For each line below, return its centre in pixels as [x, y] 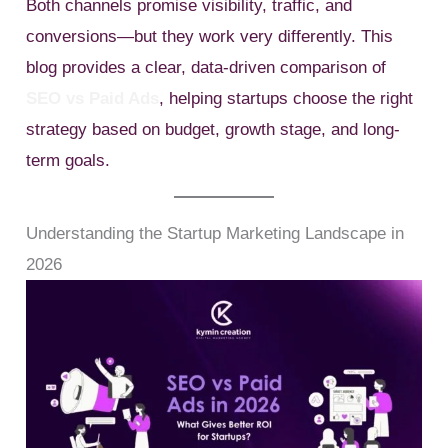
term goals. [68, 160]
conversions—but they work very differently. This [210, 36]
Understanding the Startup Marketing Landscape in [215, 233]
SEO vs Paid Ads [93, 98]
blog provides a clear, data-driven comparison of [206, 67]
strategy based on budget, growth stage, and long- [213, 129]
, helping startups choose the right [286, 98]
